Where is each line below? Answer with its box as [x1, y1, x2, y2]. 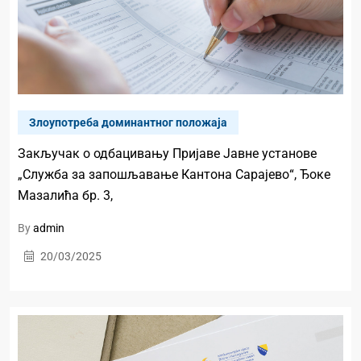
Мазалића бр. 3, [18, 188, 113, 204]
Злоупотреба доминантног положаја [29, 116, 227, 130]
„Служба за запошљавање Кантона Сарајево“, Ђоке [18, 167, 330, 183]
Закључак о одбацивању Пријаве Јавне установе [18, 146, 317, 162]
